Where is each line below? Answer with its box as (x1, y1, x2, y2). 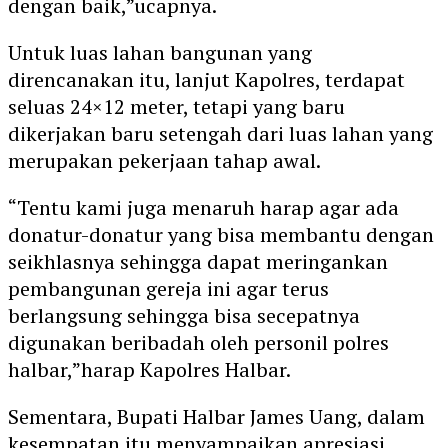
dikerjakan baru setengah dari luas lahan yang (8, 119, 433, 147)
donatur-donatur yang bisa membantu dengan (8, 220, 434, 248)
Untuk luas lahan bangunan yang (8, 38, 312, 66)
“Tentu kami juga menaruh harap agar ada (8, 193, 399, 221)
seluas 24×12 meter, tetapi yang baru (8, 92, 345, 120)
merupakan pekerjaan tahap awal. (8, 146, 321, 174)
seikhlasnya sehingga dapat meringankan (8, 247, 388, 275)
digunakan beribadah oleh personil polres (8, 328, 389, 356)
